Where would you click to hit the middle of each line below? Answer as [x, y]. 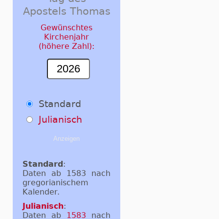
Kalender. [41, 192]
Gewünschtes [66, 27]
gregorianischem [55, 182]
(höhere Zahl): [66, 46]
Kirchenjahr [66, 37]
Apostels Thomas [66, 11]
